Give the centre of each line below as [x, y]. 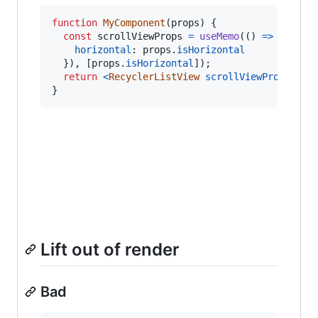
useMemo [219, 36]
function [75, 22]
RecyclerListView [154, 76]
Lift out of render [110, 249]
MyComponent [134, 22]
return [80, 76]
